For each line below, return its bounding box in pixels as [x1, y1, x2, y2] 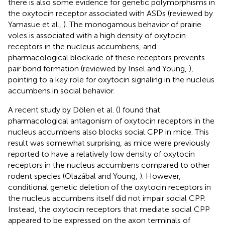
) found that [118, 104, 160, 115]
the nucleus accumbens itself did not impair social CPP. [8, 193, 205, 203]
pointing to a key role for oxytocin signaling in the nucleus [8, 74, 214, 84]
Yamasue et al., [8, 19, 63, 29]
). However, [140, 171, 181, 181]
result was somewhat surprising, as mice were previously [8, 138, 210, 148]
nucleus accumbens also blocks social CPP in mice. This [8, 127, 209, 137]
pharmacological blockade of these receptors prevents [8, 52, 205, 62]
